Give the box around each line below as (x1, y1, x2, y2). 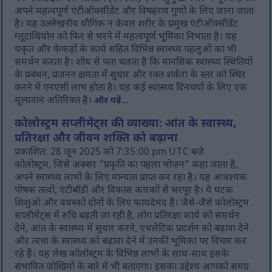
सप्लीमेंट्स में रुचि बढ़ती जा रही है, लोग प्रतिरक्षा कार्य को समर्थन (15, 210, 240, 223)
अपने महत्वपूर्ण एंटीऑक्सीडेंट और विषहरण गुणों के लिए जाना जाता (15, 5, 254, 19)
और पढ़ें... (94, 95, 129, 107)
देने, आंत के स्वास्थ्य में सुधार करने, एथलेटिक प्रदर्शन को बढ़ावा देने (15, 223, 250, 236)
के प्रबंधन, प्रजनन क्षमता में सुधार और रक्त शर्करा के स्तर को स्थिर (15, 69, 246, 83)
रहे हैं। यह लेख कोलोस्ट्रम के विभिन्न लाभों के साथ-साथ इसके (15, 248, 229, 262)
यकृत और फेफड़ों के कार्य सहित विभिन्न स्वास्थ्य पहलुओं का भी (15, 44, 237, 57)
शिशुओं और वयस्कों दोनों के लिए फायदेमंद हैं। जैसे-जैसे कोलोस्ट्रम (15, 197, 250, 211)
